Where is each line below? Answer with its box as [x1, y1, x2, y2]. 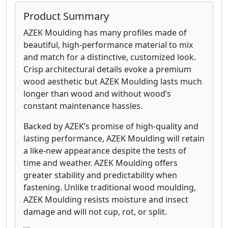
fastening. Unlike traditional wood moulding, [23, 182, 196, 193]
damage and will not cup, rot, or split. [23, 206, 167, 218]
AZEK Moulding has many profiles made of [23, 27, 187, 39]
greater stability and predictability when [23, 169, 177, 181]
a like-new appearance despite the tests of [23, 145, 186, 157]
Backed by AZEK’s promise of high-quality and [23, 121, 198, 132]
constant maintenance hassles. [23, 100, 142, 112]
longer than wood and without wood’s [23, 88, 171, 100]
